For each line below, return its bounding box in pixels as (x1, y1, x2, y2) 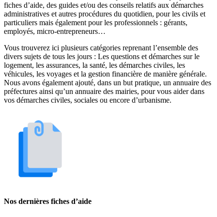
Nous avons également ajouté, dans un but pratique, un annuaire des (4, 78, 211, 87)
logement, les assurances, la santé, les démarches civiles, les (4, 61, 185, 69)
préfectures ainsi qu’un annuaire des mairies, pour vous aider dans (4, 87, 204, 95)
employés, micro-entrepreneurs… (4, 27, 106, 35)
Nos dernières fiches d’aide (4, 197, 92, 205)
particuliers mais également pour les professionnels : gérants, (4, 18, 187, 27)
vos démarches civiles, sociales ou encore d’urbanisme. (4, 95, 171, 104)
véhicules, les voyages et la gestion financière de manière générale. (4, 69, 207, 78)
